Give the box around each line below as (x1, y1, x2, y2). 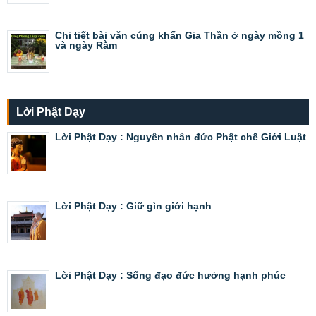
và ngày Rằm (55, 39, 117, 51)
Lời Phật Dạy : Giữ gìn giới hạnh (55, 200, 212, 212)
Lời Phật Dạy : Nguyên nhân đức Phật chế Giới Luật (55, 130, 306, 142)
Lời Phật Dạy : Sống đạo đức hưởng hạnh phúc (55, 269, 286, 281)
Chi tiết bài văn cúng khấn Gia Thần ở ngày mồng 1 (55, 29, 304, 41)
